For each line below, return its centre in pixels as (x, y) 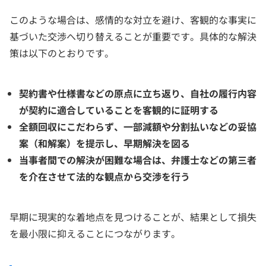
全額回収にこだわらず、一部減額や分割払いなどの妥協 (138, 126)
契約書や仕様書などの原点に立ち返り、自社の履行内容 (138, 93)
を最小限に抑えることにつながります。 (95, 233)
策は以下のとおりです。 (62, 53)
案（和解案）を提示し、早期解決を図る (104, 143)
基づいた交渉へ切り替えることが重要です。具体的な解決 (133, 36)
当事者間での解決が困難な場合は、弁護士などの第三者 (138, 159)
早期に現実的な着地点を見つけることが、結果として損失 (133, 216)
